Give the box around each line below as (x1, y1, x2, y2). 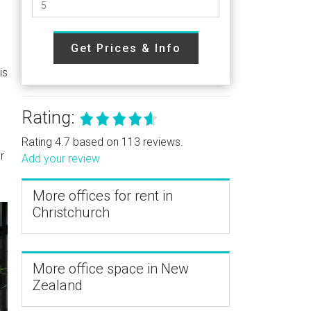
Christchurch (33, 204, 110, 221)
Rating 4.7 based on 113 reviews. (22, 135, 183, 149)
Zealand (33, 277, 83, 294)
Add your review (22, 152, 100, 165)
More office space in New (33, 260, 189, 277)
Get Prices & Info (70, 42, 181, 55)
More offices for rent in (33, 187, 173, 204)
